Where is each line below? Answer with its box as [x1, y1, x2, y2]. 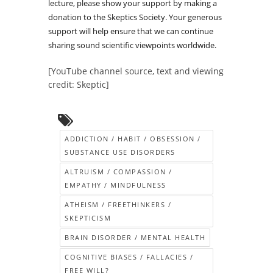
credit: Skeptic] [48, 79, 109, 91]
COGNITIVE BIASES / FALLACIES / [65, 252, 193, 262]
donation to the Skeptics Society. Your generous [48, 12, 222, 23]
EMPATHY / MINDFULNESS [65, 180, 166, 190]
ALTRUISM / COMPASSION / [65, 167, 172, 177]
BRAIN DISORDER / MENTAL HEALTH [65, 233, 205, 243]
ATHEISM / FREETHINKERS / [65, 200, 171, 210]
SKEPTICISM [65, 213, 111, 223]
